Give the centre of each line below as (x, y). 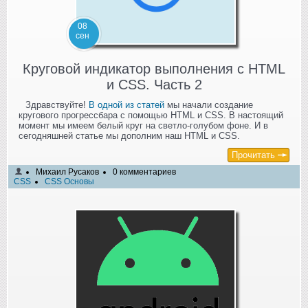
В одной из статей (126, 105)
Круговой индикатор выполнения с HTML (154, 69)
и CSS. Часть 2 (154, 85)
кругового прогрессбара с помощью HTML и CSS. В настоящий (151, 115)
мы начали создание (209, 105)
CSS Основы (69, 182)
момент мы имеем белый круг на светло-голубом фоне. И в (143, 126)
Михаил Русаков (67, 172)
